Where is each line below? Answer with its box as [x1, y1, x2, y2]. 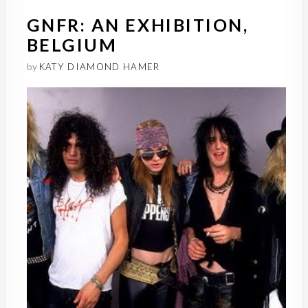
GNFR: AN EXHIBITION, [26, 14, 249, 35]
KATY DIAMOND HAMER [38, 60, 160, 72]
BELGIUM [26, 34, 118, 55]
